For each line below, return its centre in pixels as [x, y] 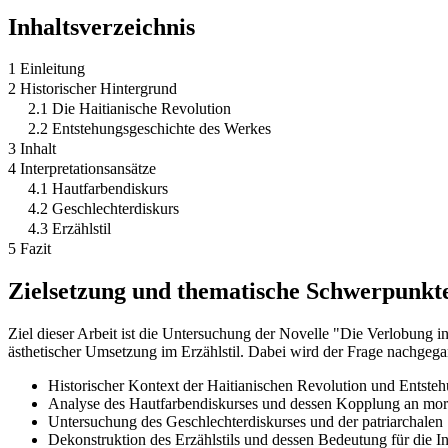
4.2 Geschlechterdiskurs [103, 209]
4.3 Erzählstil [69, 229]
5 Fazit [29, 249]
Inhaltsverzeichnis [101, 26]
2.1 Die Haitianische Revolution [129, 109]
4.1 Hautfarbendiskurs [98, 189]
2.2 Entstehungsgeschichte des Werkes [149, 129]
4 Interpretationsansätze [82, 169]
